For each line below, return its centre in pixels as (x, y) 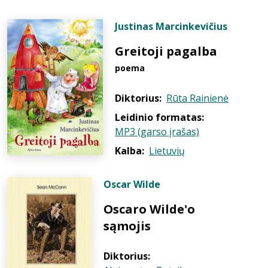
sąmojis (127, 226)
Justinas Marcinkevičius (171, 26)
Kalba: (130, 151)
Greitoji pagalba (166, 51)
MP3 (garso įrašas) (157, 132)
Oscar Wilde (132, 184)
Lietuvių (167, 151)
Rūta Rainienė (197, 98)
